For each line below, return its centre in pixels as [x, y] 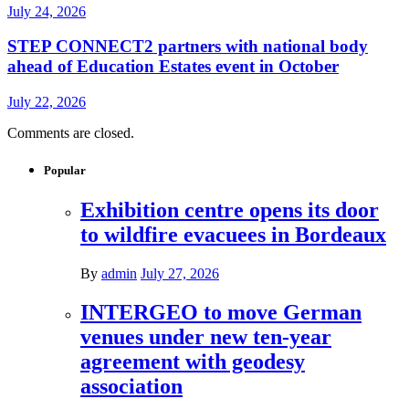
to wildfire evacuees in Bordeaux [233, 235]
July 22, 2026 [47, 102]
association [131, 387]
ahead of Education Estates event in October [173, 67]
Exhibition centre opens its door [230, 210]
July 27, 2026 [180, 274]
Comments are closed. [71, 133]
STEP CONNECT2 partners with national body [188, 47]
